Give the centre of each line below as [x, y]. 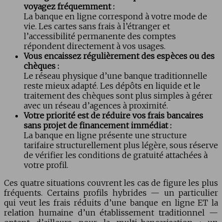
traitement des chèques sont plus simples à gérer [118, 96]
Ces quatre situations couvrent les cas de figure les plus [111, 183]
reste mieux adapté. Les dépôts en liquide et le [112, 86]
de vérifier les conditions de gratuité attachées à [116, 155]
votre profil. [46, 165]
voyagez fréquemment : [69, 7]
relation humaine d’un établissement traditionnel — [111, 213]
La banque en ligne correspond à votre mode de [115, 17]
